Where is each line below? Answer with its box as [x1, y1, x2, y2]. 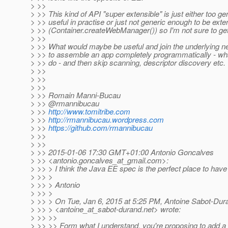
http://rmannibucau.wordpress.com [48, 114, 164, 125]
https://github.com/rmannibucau [48, 122, 153, 133]
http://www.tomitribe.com [48, 106, 130, 117]
